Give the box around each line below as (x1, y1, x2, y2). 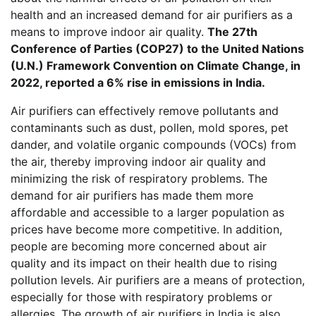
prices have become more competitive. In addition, (11, 222, 282, 237)
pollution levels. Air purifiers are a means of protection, (11, 273, 305, 288)
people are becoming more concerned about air (11, 239, 267, 254)
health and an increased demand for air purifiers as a (11, 8, 293, 23)
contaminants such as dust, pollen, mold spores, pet (11, 121, 288, 135)
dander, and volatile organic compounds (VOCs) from (11, 138, 296, 152)
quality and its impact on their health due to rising (11, 256, 277, 271)
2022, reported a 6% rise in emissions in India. (11, 75, 265, 90)
